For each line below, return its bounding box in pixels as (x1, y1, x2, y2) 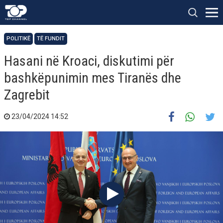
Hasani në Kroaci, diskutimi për (4, 53, 174, 69)
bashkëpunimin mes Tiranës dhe (4, 70, 181, 86)
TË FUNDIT (37, 35, 65, 42)
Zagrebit (4, 87, 50, 103)
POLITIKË (6, 35, 30, 42)
